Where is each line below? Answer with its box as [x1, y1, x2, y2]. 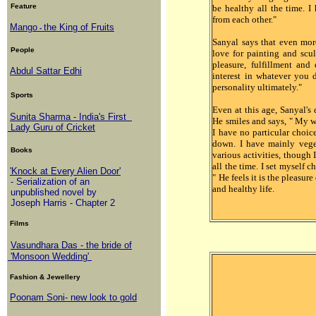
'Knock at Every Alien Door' [10, 166, 121, 176]
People [11, 46, 35, 54]
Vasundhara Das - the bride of [11, 240, 132, 250]
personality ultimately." [212, 82, 303, 92]
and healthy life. [212, 183, 275, 194]
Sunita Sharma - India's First [10, 111, 132, 122]
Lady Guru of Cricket [8, 122, 95, 133]
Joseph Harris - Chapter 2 [8, 197, 115, 208]
